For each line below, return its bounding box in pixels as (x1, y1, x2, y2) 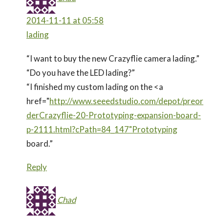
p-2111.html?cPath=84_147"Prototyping (26, 124, 177, 134)
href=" (26, 95, 49, 106)
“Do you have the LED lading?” (26, 67, 135, 78)
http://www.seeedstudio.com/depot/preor (49, 95, 203, 106)
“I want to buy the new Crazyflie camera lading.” (26, 53, 199, 64)
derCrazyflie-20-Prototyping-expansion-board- (26, 109, 201, 120)
